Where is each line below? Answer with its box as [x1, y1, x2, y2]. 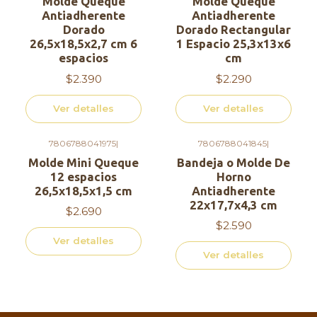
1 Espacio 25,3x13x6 [176, 37, 291, 51]
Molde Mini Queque [28, 155, 139, 169]
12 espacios [50, 169, 117, 183]
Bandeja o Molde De [177, 155, 290, 169]
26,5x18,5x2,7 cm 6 [30, 37, 137, 51]
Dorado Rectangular [176, 23, 291, 37]
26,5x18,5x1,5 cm [35, 183, 132, 197]
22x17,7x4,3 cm [190, 197, 277, 212]
